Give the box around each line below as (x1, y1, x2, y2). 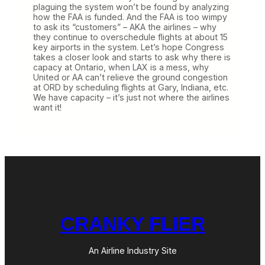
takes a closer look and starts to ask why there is (33, 51, 231, 62)
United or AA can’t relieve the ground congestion (33, 72, 228, 82)
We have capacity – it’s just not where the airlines (33, 92, 230, 102)
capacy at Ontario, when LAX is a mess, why (33, 62, 209, 72)
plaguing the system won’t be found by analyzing (33, 1, 229, 12)
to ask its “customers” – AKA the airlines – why (33, 21, 216, 32)
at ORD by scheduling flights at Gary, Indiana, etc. (33, 82, 228, 92)
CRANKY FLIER (60, 213, 205, 235)
